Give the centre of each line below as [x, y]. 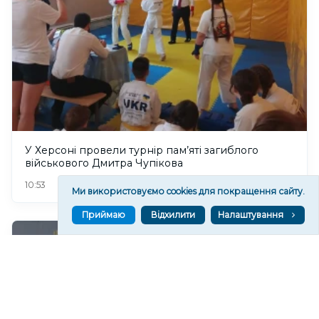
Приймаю [104, 215]
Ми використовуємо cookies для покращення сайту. [188, 191]
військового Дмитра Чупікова [104, 163]
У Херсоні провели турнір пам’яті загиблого [142, 151]
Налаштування [251, 215]
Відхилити [173, 215]
